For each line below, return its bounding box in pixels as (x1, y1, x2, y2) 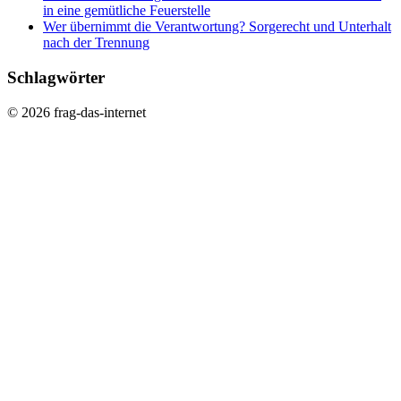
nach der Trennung (43, 35, 149, 51)
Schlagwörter (7, 68, 105, 88)
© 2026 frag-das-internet (7, 104, 146, 120)
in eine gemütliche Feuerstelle (43, 3, 210, 19)
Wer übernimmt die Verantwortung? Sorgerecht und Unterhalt (43, 19, 391, 35)
